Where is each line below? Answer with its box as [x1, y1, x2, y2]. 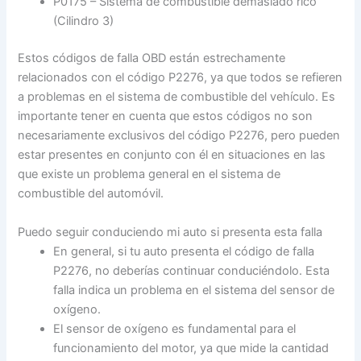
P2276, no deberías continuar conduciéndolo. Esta [53, 263, 330, 278]
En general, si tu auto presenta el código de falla [53, 243, 315, 259]
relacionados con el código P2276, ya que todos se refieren [18, 70, 343, 85]
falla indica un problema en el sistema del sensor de [53, 282, 335, 297]
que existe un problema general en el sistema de [18, 167, 281, 182]
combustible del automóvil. [18, 186, 164, 201]
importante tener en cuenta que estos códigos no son [18, 109, 313, 124]
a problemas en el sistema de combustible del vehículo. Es [18, 89, 336, 105]
